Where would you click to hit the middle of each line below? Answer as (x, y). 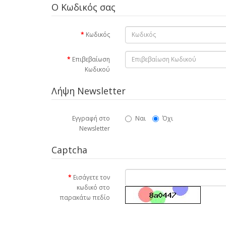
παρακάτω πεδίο (85, 197)
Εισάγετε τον (92, 177)
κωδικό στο (94, 187)
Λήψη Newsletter (89, 91)
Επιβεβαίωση (91, 59)
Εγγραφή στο (91, 118)
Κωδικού (98, 69)
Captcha (69, 150)
